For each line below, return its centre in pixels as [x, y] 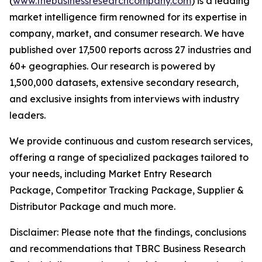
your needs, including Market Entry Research [111, 174]
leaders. [27, 116]
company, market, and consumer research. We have [127, 34]
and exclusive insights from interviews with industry [124, 99]
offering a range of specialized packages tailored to [129, 158]
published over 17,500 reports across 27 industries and [130, 50]
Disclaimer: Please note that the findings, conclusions [128, 232]
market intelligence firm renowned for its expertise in [128, 17]
